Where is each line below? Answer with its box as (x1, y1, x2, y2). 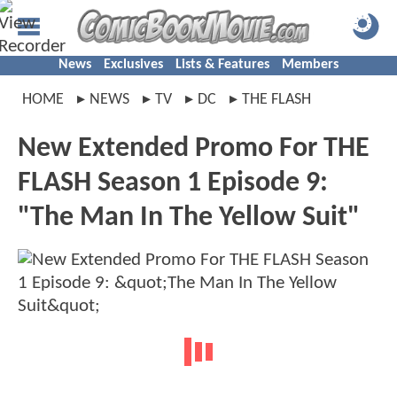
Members (282, 58, 339, 72)
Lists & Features (175, 58, 269, 72)
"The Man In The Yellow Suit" (18, 204, 360, 232)
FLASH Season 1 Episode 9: (18, 169, 328, 198)
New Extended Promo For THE (18, 135, 370, 163)
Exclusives (104, 58, 163, 72)
